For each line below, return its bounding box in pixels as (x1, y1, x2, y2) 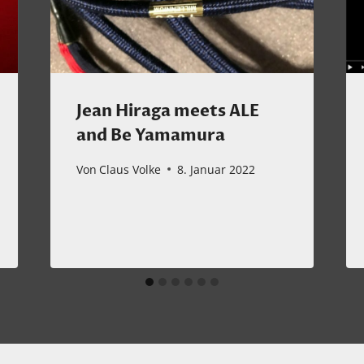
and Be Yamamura (76, 124, 225, 147)
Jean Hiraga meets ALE (76, 100, 259, 123)
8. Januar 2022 (176, 161, 255, 177)
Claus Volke (98, 161, 161, 177)
